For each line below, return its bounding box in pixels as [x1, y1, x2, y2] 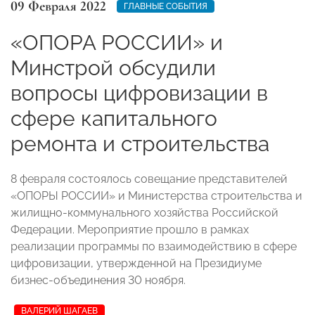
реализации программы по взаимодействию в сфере [11, 239, 297, 253]
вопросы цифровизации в [11, 80, 268, 105]
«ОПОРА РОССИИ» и [11, 30, 223, 55]
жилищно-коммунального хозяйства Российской [11, 205, 278, 219]
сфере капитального [11, 105, 217, 131]
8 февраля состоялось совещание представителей [11, 172, 288, 186]
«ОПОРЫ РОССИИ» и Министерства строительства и [11, 188, 302, 202]
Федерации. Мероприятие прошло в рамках [11, 222, 249, 236]
